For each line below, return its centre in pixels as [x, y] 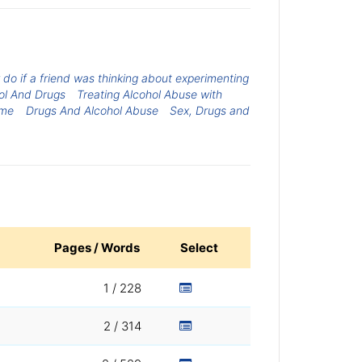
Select [199, 248]
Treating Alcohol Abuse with [150, 94]
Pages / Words [97, 248]
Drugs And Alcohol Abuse [92, 110]
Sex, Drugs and [210, 110]
